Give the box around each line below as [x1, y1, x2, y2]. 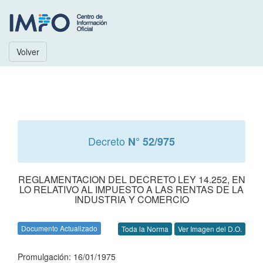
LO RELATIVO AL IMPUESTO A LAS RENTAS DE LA [19, 183, 244, 196]
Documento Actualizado [21, 223, 97, 233]
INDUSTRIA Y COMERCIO [74, 193, 189, 206]
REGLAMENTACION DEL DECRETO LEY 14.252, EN [18, 173, 245, 186]
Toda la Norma [122, 224, 168, 234]
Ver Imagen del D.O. [178, 224, 242, 234]
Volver [16, 46, 39, 58]
